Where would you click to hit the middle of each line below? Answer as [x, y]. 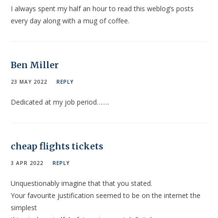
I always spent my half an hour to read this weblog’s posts [102, 9]
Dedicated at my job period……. [60, 102]
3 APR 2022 [27, 163]
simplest [24, 208]
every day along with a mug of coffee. [70, 21]
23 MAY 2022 [29, 82]
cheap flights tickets [57, 146]
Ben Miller [35, 65]
